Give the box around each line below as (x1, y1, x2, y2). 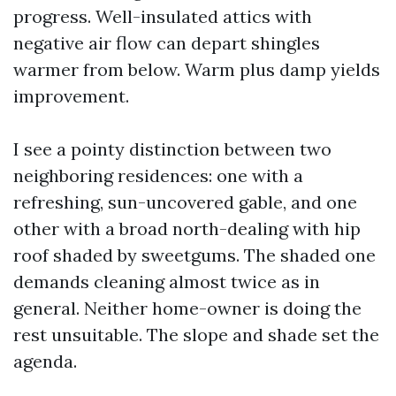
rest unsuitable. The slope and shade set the (13, 324, 379, 346)
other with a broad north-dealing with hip (13, 217, 361, 240)
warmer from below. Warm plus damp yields (13, 58, 380, 80)
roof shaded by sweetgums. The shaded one (13, 244, 376, 266)
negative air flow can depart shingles (13, 32, 320, 54)
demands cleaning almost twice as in (13, 270, 320, 293)
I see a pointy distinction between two (13, 138, 331, 160)
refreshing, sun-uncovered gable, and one (13, 191, 357, 213)
